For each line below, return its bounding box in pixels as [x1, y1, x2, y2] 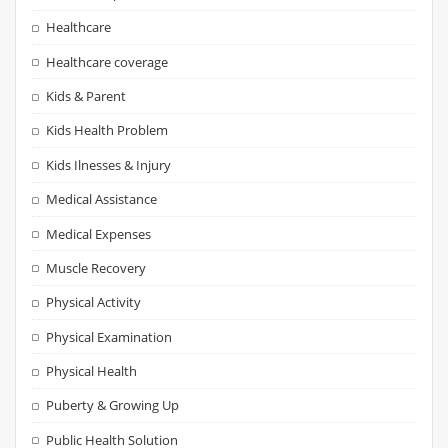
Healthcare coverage [46, 52, 169, 71]
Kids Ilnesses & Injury [46, 155, 172, 174]
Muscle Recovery [46, 258, 147, 277]
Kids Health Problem [46, 121, 169, 140]
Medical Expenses [46, 224, 152, 243]
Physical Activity [46, 293, 142, 312]
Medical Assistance [46, 190, 158, 209]
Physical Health [46, 362, 138, 381]
